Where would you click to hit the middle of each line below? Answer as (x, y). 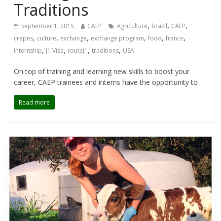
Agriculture (132, 26)
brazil (160, 26)
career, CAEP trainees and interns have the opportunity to (106, 82)
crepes (24, 38)
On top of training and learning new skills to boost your (102, 71)
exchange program (118, 38)
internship (28, 50)
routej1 (78, 50)
